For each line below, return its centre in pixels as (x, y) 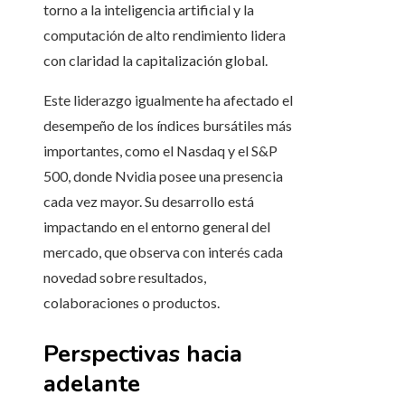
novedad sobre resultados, (125, 278)
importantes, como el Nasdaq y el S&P (160, 151)
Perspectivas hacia (143, 354)
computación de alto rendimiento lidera (165, 35)
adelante (92, 384)
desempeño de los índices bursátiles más (168, 126)
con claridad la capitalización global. (155, 61)
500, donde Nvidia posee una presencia (163, 176)
